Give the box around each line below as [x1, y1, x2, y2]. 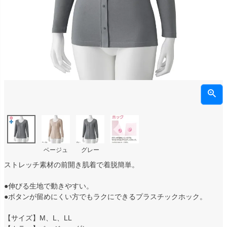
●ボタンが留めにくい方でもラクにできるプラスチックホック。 [4, 192, 207, 201]
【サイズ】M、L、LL [4, 213, 72, 222]
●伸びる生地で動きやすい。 [4, 181, 93, 190]
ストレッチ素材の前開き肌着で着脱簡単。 [4, 160, 139, 169]
